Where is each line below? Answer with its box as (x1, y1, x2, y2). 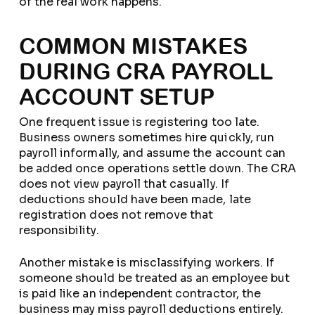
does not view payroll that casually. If (18, 176, 229, 191)
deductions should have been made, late (18, 192, 251, 207)
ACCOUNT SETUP (18, 84, 214, 110)
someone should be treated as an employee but (18, 271, 290, 285)
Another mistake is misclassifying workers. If (18, 255, 275, 270)
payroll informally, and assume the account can (18, 146, 286, 160)
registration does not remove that (18, 207, 214, 222)
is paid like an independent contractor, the (18, 286, 261, 301)
